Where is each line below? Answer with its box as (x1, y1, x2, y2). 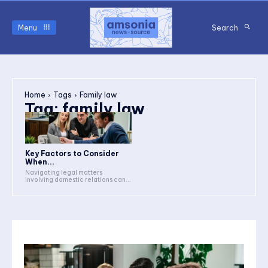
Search (212, 23, 238, 32)
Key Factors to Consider (25, 149, 119, 159)
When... (25, 157, 54, 167)
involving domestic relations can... (25, 176, 131, 184)
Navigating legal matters (25, 169, 102, 177)
